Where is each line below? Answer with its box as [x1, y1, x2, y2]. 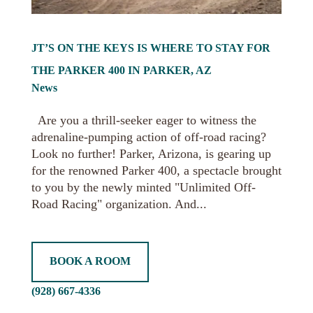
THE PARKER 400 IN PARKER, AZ [31, 64, 212, 76]
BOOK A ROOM [49, 255, 131, 268]
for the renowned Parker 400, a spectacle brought [31, 163, 282, 177]
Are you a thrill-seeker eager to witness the [31, 112, 256, 127]
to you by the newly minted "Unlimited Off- [31, 180, 256, 194]
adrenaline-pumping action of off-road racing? [31, 129, 266, 144]
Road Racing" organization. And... [31, 196, 207, 211]
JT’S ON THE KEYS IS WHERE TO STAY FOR [31, 41, 270, 54]
